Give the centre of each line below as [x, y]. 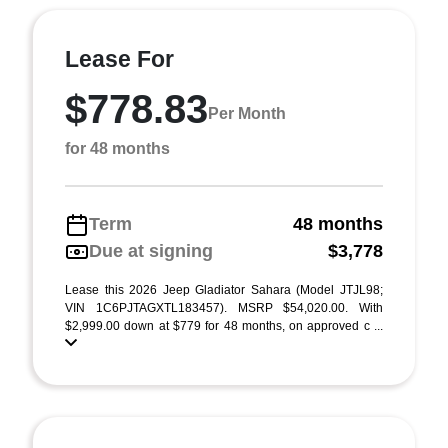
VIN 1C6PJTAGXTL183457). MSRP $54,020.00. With [224, 308]
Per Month [247, 113]
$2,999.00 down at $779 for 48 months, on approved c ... [224, 326]
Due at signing [151, 251]
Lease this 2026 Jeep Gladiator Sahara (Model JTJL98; [224, 290]
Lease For [119, 59]
